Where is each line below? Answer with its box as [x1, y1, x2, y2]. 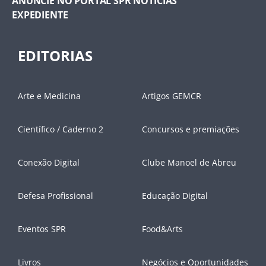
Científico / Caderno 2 [18, 123, 103, 135]
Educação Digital [142, 190, 208, 202]
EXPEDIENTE [12, 8, 68, 22]
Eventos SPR [18, 223, 66, 235]
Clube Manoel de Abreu [142, 157, 236, 169]
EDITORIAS [18, 46, 93, 66]
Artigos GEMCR [142, 90, 201, 102]
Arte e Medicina [18, 90, 81, 102]
